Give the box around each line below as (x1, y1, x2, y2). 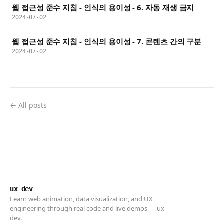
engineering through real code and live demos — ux (10, 204, 164, 213)
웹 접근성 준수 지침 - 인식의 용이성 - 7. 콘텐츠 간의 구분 (12, 36, 202, 47)
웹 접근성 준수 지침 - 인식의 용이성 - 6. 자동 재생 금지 (12, 2, 194, 13)
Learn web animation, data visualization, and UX (10, 194, 153, 204)
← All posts (10, 100, 47, 110)
